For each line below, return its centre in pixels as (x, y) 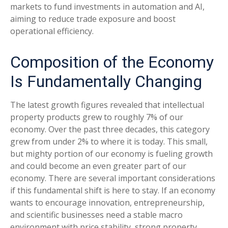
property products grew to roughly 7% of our (97, 117)
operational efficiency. (52, 31)
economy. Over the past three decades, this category (110, 129)
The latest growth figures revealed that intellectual (107, 105)
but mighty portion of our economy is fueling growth (111, 153)
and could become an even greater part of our (98, 166)
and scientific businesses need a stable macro (96, 215)
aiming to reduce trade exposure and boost (93, 19)
